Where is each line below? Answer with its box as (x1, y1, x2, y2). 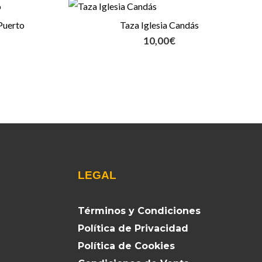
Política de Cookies (78, 240, 175, 251)
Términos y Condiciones (78, 205, 201, 216)
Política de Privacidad (78, 222, 189, 234)
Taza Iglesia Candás (120, 19, 199, 31)
